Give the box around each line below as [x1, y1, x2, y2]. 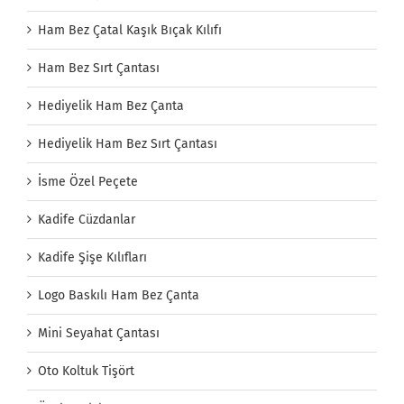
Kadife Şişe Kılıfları [38, 250, 147, 266]
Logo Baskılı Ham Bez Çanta [38, 288, 199, 304]
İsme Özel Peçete [38, 174, 138, 190]
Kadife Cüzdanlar [38, 212, 135, 228]
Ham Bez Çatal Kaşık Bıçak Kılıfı [38, 23, 222, 39]
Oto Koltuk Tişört [38, 363, 134, 380]
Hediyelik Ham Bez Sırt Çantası [38, 136, 217, 152]
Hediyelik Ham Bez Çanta [38, 98, 184, 115]
